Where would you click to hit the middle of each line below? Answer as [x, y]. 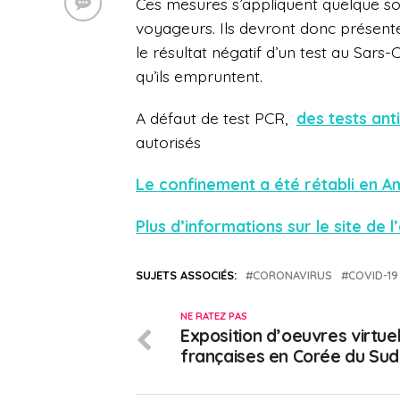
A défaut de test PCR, [212, 118]
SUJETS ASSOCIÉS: [186, 275]
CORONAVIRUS [292, 275]
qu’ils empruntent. [199, 76]
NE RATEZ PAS [214, 317]
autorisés [168, 142]
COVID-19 [373, 275]
